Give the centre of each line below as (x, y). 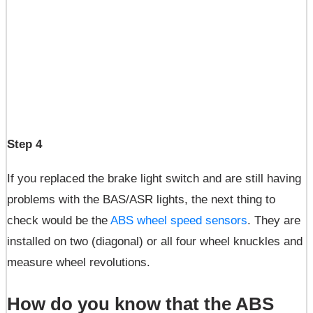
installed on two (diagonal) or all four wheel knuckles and (155, 241)
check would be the (59, 220)
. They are (274, 220)
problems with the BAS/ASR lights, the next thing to (141, 199)
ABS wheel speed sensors (179, 220)
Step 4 (24, 144)
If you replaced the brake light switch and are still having (154, 179)
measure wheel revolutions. (79, 262)
